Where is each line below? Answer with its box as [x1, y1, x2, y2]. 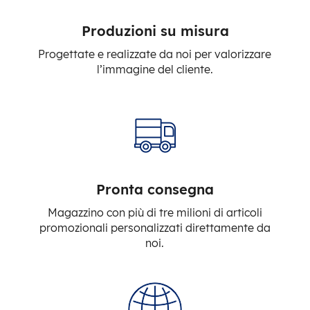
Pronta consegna [96, 181, 214, 198]
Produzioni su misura [81, 22, 229, 39]
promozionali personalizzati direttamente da [39, 221, 271, 235]
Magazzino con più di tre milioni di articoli [47, 206, 262, 219]
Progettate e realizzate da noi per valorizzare [38, 47, 272, 61]
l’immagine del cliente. [96, 62, 213, 76]
